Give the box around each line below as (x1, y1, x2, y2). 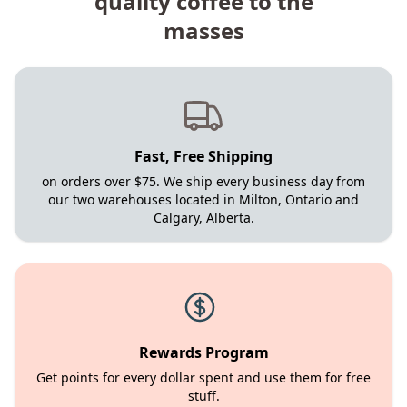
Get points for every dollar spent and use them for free (36, 369, 371, 386)
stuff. (187, 387, 220, 404)
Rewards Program (138, 342, 269, 362)
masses (163, 15, 244, 45)
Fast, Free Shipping (134, 146, 273, 166)
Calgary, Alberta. (153, 209, 254, 226)
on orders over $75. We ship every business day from (42, 173, 365, 190)
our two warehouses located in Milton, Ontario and (48, 191, 359, 208)
